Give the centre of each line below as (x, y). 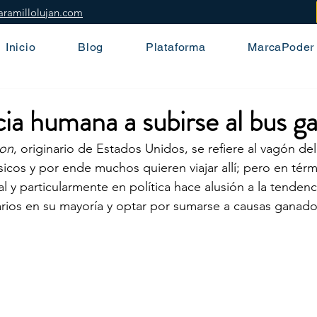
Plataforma (175, 47)
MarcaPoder (281, 47)
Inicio (21, 47)
